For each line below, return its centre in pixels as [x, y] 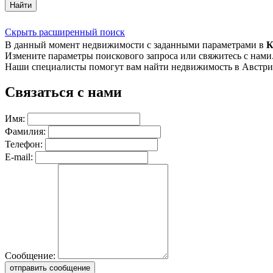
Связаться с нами [63, 92]
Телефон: [24, 144]
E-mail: [19, 157]
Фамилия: [25, 131]
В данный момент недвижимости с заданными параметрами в [136, 45]
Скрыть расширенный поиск [65, 32]
